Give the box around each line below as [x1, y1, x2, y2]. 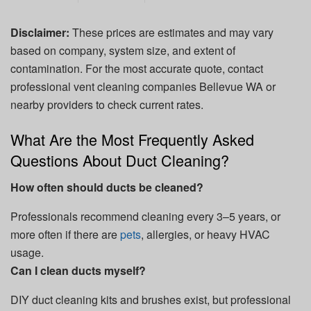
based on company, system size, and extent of [10, 42, 235, 59]
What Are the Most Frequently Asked [10, 128, 254, 150]
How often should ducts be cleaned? [10, 178, 203, 195]
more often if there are [10, 226, 120, 242]
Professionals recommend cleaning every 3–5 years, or [10, 208, 280, 224]
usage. [10, 244, 44, 260]
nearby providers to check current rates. [10, 96, 203, 113]
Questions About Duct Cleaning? [10, 149, 229, 171]
